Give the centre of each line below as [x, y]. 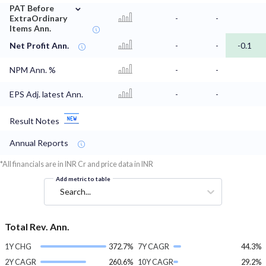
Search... [75, 192]
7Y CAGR [153, 247]
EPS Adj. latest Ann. [46, 94]
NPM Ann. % [33, 70]
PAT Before [32, 8]
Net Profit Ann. [39, 46]
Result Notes [34, 121]
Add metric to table [83, 179]
